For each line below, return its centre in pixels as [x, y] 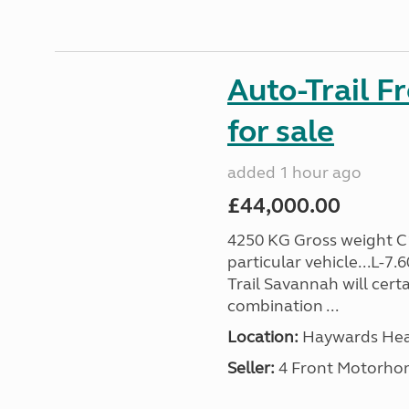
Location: [262, 337]
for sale [280, 131]
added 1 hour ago [294, 173]
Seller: [251, 368]
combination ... [283, 306]
